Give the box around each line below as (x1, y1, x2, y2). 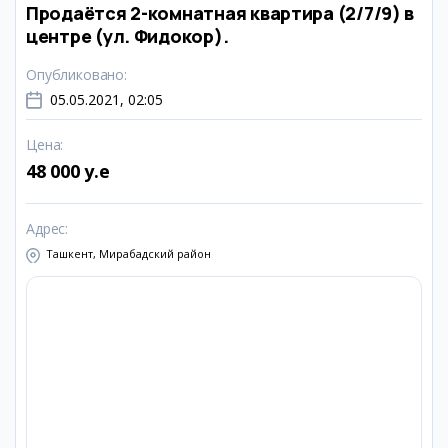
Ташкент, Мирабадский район (46, 246, 211, 261)
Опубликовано (26, 65, 125, 84)
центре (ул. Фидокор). (26, 24, 229, 48)
